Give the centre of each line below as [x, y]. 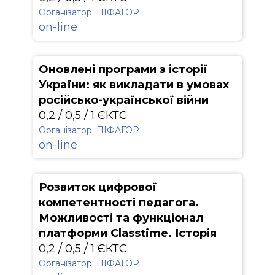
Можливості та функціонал [121, 218]
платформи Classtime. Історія [128, 233]
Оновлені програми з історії [123, 69]
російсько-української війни [124, 100]
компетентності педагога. [119, 203]
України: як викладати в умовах [134, 85]
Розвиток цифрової [98, 187]
